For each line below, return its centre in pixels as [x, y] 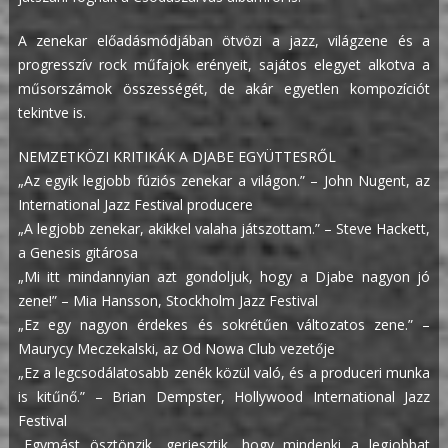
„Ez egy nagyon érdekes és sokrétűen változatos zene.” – [224, 325]
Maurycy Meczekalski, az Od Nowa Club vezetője [176, 349]
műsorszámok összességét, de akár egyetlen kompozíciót [224, 89]
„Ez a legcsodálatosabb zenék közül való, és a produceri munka [224, 373]
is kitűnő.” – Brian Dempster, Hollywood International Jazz [224, 397]
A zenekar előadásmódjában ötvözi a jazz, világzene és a [224, 41]
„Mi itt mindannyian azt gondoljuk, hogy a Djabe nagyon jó [224, 277]
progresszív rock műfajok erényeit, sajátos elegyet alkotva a [224, 65]
